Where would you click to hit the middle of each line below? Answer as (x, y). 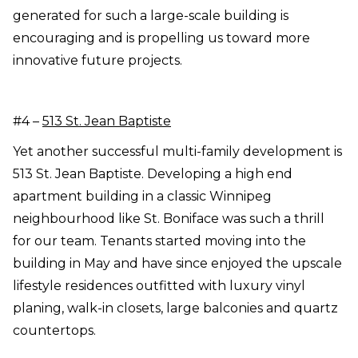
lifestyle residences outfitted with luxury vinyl (159, 286)
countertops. (54, 331)
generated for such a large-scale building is (151, 16)
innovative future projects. (97, 61)
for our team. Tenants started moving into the (159, 241)
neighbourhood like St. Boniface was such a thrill (169, 219)
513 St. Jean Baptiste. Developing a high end (153, 174)
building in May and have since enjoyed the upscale (177, 264)
